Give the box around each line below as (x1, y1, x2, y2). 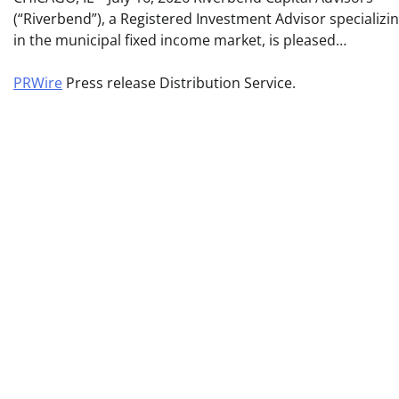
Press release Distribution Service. (62, 73, 296, 94)
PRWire (13, 73, 62, 94)
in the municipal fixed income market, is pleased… (13, 30, 346, 51)
